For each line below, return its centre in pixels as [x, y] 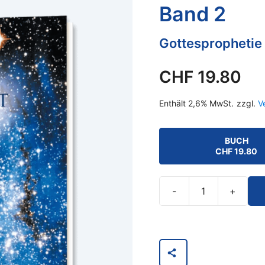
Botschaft [180, 212]
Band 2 [192, 14]
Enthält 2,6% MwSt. [196, 103]
